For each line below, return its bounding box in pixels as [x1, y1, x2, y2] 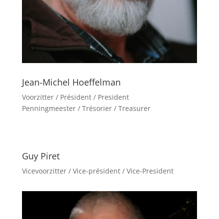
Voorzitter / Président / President [22, 92, 129, 102]
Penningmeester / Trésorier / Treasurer [22, 103, 151, 113]
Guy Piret [22, 150, 60, 162]
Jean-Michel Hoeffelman [22, 76, 121, 88]
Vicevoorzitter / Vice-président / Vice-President [22, 166, 174, 175]
